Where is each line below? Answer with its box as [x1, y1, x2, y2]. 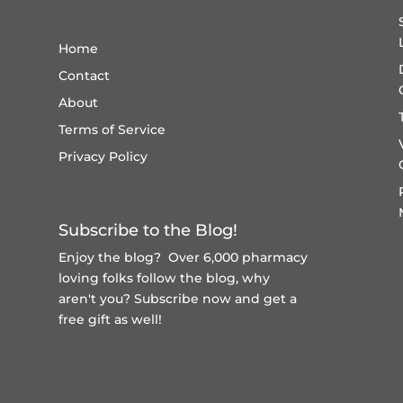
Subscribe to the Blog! [58, 219, 237, 240]
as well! [110, 310, 162, 327]
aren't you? [58, 290, 134, 307]
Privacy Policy [58, 148, 148, 165]
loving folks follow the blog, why [58, 269, 270, 286]
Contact [58, 67, 110, 84]
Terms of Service [58, 121, 166, 138]
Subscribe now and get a [133, 290, 297, 307]
